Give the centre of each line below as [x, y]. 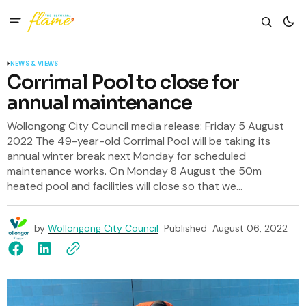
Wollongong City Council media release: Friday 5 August [145, 126]
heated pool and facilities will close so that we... [125, 186]
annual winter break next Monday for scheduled [126, 156]
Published [185, 228]
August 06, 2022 [250, 228]
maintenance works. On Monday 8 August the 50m [134, 171]
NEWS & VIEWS [34, 64]
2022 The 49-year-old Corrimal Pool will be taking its [139, 141]
